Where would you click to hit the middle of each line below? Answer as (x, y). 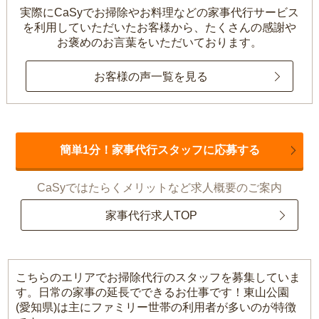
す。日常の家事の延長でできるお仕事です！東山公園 (153, 293)
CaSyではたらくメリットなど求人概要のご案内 (159, 188)
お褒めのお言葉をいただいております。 (159, 43)
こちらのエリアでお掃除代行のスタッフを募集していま (158, 278)
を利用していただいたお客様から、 (114, 28)
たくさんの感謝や (250, 28)
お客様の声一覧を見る (151, 76)
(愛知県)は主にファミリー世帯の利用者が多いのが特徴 (156, 308)
